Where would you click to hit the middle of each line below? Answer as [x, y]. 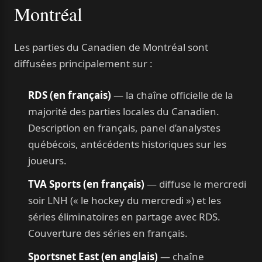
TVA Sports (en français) [86, 184]
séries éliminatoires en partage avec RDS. [124, 216]
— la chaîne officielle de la [172, 95]
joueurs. [47, 160]
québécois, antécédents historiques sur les [127, 144]
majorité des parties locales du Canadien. [124, 111]
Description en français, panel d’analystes [124, 127]
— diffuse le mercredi [195, 184]
